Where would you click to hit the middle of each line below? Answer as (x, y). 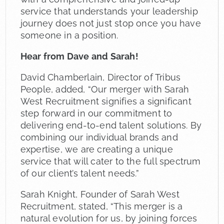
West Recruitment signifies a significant (106, 101)
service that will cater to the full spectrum (110, 161)
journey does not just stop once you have (110, 23)
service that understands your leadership (109, 11)
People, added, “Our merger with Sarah (105, 89)
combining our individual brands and (99, 137)
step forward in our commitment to (96, 113)
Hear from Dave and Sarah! (79, 56)
